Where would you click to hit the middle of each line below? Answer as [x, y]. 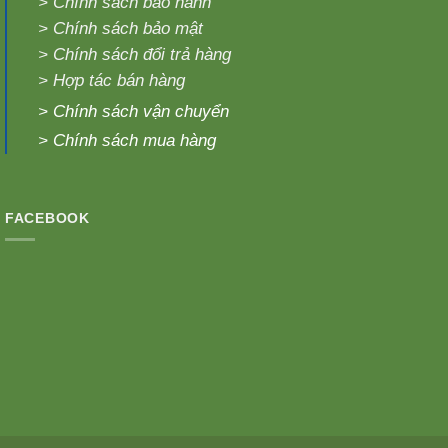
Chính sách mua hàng [135, 141]
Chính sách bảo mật [126, 29]
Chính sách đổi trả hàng [142, 55]
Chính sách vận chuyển [141, 112]
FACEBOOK [47, 217]
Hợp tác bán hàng [119, 81]
